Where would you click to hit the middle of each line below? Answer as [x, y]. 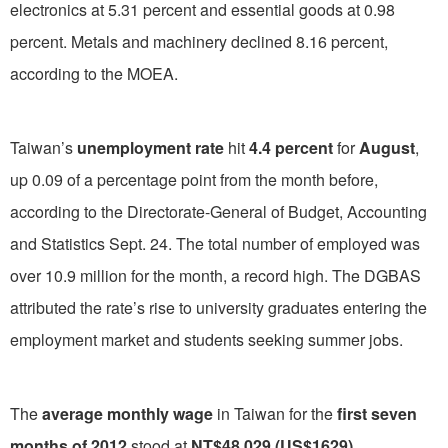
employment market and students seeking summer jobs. [206, 339]
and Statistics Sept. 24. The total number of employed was [215, 243]
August [387, 147]
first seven [377, 413]
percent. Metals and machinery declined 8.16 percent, [199, 41]
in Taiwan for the [275, 413]
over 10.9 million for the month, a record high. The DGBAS [215, 275]
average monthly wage [127, 413]
